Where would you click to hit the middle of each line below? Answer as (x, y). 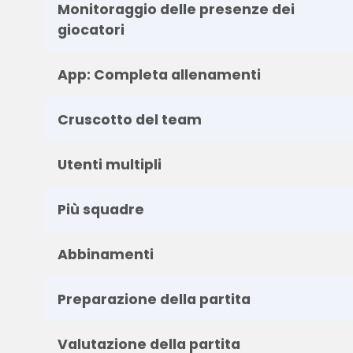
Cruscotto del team (129, 119)
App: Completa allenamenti (159, 74)
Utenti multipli (109, 164)
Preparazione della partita (154, 299)
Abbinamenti (105, 254)
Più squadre (100, 209)
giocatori (91, 30)
